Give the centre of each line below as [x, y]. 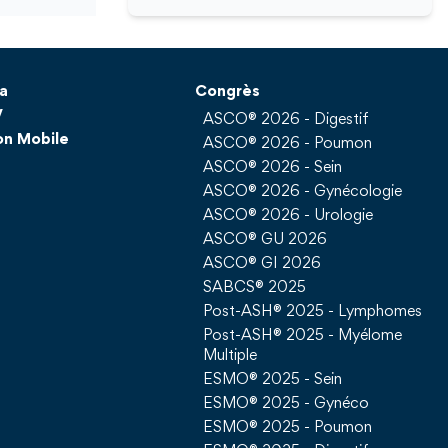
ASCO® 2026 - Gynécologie [303, 192]
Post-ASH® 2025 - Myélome [303, 336]
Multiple [230, 356]
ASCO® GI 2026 [262, 264]
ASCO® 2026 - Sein [273, 168]
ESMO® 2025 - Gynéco [286, 404]
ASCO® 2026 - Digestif [286, 120]
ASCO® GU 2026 [265, 240]
